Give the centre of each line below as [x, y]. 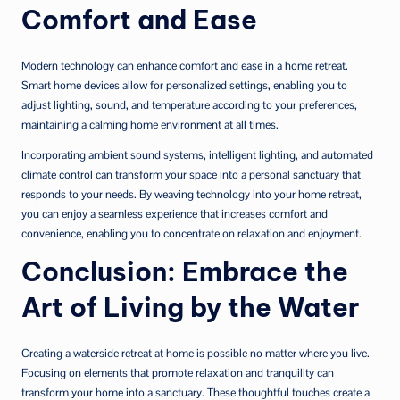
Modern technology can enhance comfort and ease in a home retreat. [185, 65]
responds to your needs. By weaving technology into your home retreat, [192, 194]
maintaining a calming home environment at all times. [150, 124]
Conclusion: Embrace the [185, 271]
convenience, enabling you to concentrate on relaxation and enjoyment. [192, 233]
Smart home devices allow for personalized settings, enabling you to [184, 85]
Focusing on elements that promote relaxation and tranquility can [178, 372]
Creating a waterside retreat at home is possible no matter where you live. [196, 353]
